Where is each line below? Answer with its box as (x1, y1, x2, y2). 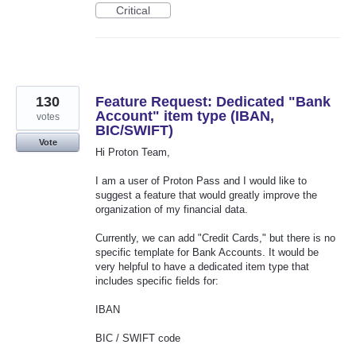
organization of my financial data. (95, 203, 248, 215)
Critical (116, 3, 150, 17)
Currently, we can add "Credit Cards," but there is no (95, 232, 335, 245)
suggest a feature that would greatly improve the (95, 188, 317, 201)
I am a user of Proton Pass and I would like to (95, 174, 307, 187)
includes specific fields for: (95, 275, 219, 288)
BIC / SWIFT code (95, 332, 180, 345)
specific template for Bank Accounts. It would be (95, 246, 319, 259)
